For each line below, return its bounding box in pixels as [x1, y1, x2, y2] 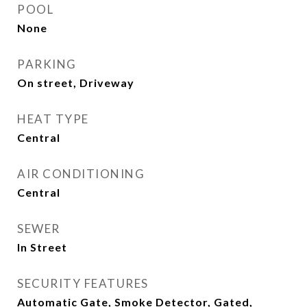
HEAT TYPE [17, 112, 89, 126]
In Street [17, 241, 67, 254]
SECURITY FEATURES [17, 276, 149, 291]
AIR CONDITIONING [17, 167, 145, 181]
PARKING [17, 57, 77, 71]
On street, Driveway [17, 76, 134, 89]
